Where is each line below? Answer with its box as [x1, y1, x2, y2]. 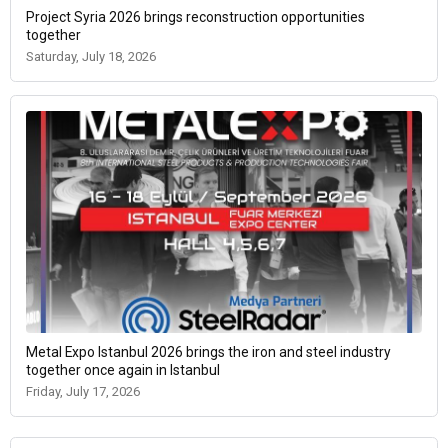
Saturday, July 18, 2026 [26, 48, 156, 64]
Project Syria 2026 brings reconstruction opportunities [26, 8, 365, 25]
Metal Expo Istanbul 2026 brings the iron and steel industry [26, 344, 391, 361]
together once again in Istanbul [26, 362, 220, 379]
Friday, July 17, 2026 [26, 384, 140, 400]
